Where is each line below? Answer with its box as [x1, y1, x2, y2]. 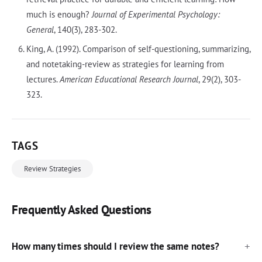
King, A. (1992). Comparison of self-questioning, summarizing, [26, 43, 250, 54]
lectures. [26, 73, 60, 85]
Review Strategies [24, 163, 81, 174]
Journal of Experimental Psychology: [91, 8, 220, 20]
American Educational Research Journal [59, 73, 198, 85]
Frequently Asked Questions [12, 201, 151, 218]
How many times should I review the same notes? [12, 239, 219, 253]
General [26, 23, 54, 35]
